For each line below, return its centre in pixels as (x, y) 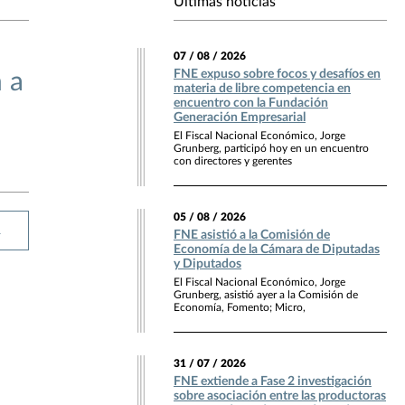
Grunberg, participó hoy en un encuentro (271, 148)
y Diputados (207, 264)
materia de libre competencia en (262, 88)
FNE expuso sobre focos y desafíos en (277, 74)
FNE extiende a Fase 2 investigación (273, 381)
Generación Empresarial (240, 117)
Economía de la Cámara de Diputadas (277, 249)
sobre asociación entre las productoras (280, 396)
